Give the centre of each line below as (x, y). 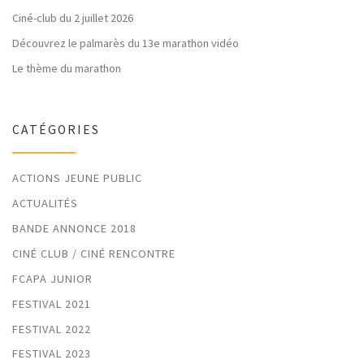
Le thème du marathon (67, 68)
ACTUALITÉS (45, 204)
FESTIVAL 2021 (52, 303)
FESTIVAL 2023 (52, 354)
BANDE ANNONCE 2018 (74, 228)
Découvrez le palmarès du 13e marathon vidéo (126, 43)
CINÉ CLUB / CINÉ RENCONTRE (94, 253)
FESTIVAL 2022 (52, 329)
